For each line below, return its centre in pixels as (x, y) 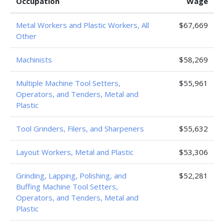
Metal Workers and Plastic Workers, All (82, 25)
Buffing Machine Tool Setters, (67, 186)
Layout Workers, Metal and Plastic (75, 152)
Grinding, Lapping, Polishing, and (71, 175)
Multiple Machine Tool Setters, (68, 83)
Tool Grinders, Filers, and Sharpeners (80, 128)
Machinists (34, 59)
